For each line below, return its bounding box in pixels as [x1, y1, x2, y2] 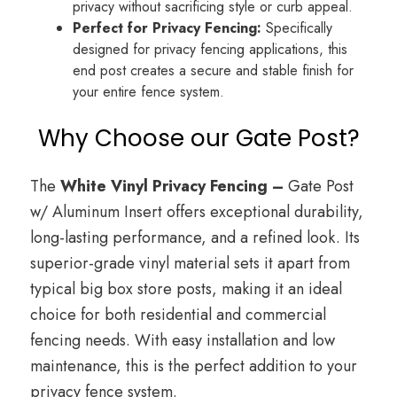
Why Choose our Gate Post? [37, 122, 360, 155]
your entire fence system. [73, 82, 224, 103]
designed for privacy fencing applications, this [73, 39, 347, 60]
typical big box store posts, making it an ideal [30, 277, 342, 301]
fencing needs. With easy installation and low [30, 329, 335, 353]
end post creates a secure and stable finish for [73, 60, 354, 82]
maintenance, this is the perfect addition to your [30, 354, 357, 378]
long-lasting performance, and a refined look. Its [30, 226, 360, 250]
